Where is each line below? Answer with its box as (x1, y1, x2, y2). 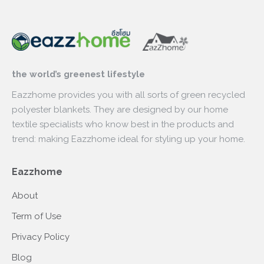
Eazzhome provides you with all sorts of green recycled (12, 90, 245, 100)
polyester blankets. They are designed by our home (12, 104, 228, 115)
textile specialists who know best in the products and (12, 119, 234, 130)
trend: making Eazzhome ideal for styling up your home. (12, 134, 245, 144)
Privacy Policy (12, 232, 70, 242)
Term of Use (12, 211, 61, 222)
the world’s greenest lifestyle (12, 69, 145, 80)
